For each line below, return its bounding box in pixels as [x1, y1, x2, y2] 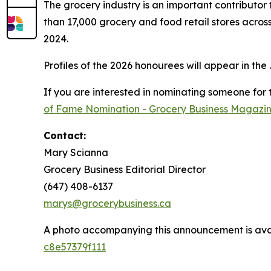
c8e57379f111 [44, 241, 106, 253]
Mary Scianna [44, 146, 108, 158]
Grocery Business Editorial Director [44, 163, 206, 175]
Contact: [44, 129, 86, 142]
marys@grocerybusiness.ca [44, 197, 171, 209]
